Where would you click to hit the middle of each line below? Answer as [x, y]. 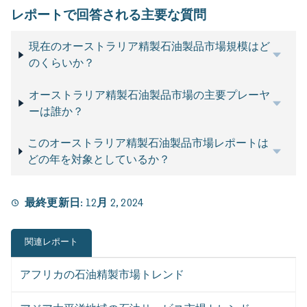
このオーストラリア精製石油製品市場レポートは [148, 143]
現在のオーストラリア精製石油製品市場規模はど [149, 47]
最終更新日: [55, 203]
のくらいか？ [61, 63]
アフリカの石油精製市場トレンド [102, 275]
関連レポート [51, 242]
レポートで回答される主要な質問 [109, 15]
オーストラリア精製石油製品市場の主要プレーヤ [150, 95]
